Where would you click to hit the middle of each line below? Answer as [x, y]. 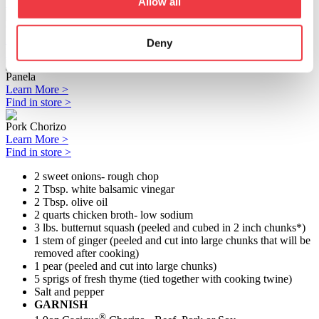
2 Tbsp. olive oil [71, 202]
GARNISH [61, 305]
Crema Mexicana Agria [58, 27]
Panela [21, 77]
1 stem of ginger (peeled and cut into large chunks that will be [172, 241]
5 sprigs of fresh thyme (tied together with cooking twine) [163, 279]
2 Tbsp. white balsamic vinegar [104, 189]
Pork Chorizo [36, 127]
